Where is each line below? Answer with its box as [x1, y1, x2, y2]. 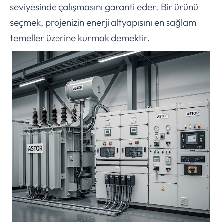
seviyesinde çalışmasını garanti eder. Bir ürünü [10, 1, 198, 13]
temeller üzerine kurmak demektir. [10, 32, 150, 44]
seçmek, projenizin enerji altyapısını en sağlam [10, 16, 196, 29]
